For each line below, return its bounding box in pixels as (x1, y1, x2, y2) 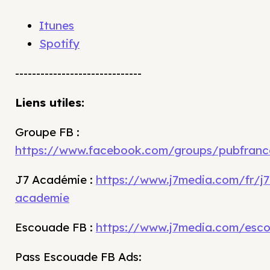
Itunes (39, 18, 74, 33)
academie (15, 190, 69, 206)
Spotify (39, 36, 80, 51)
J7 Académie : (15, 172, 96, 187)
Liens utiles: (15, 95, 84, 110)
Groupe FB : (15, 125, 80, 140)
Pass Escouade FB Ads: (15, 250, 142, 265)
